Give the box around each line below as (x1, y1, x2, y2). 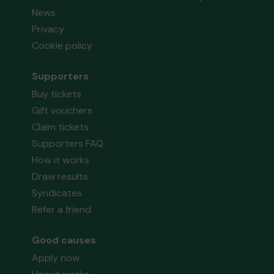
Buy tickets (32, 87, 82, 101)
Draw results (32, 170, 89, 183)
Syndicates (32, 187, 83, 200)
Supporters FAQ (32, 137, 104, 150)
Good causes (32, 234, 97, 247)
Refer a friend (32, 203, 92, 217)
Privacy (32, 23, 65, 36)
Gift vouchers (32, 104, 93, 117)
